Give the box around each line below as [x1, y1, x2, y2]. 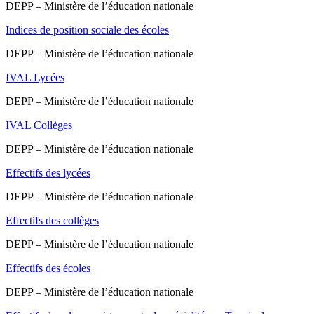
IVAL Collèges [6, 119, 72, 132]
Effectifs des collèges [6, 214, 99, 227]
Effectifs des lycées [6, 167, 90, 179]
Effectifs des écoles [6, 262, 90, 275]
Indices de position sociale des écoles [6, 24, 169, 36]
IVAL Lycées [6, 71, 64, 84]
